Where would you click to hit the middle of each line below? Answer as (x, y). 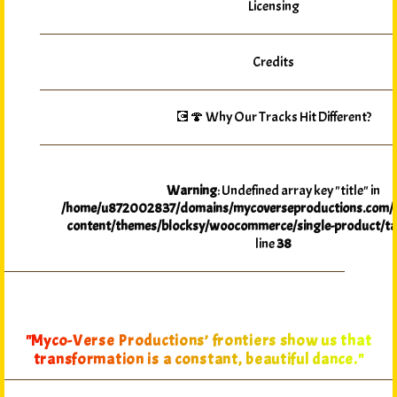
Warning (192, 190)
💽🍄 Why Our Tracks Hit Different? (273, 117)
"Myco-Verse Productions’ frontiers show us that (198, 341)
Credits (273, 62)
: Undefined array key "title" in (299, 190)
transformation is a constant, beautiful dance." (198, 360)
